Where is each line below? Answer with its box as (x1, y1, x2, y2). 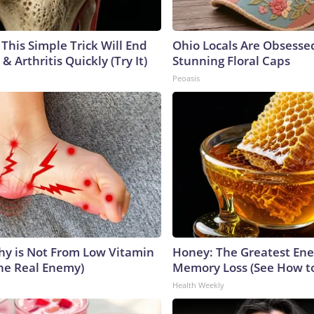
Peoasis (172, 72, 200, 83)
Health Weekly (172, 279, 224, 290)
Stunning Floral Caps (172, 52, 290, 69)
